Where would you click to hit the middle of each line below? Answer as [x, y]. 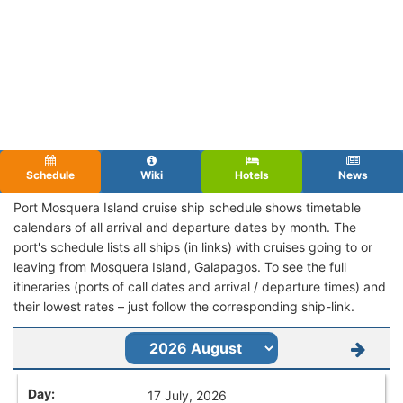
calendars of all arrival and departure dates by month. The [185, 227]
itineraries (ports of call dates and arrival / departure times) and [200, 286]
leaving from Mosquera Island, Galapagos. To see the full [180, 266]
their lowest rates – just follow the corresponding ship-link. [184, 306]
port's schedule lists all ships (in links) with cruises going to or [193, 246]
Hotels [252, 175]
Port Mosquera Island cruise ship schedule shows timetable [187, 207]
